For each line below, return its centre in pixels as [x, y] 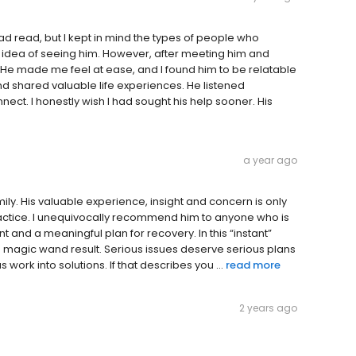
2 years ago [268, 308]
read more [253, 265]
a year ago [270, 161]
